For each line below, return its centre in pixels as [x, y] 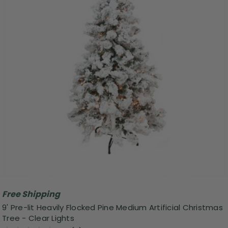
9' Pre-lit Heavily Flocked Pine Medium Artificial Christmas [112, 207]
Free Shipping [31, 194]
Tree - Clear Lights [38, 218]
